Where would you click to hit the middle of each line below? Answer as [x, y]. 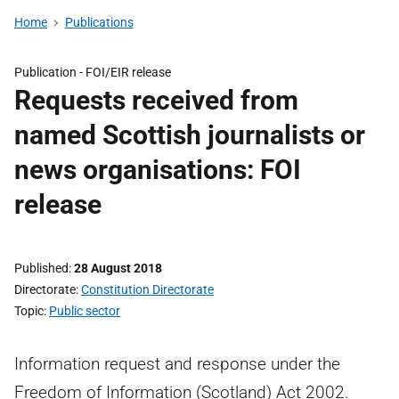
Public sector [85, 311]
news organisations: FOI [158, 170]
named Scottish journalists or [190, 135]
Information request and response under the [177, 364]
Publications [99, 22]
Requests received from [156, 100]
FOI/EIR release [128, 72]
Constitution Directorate [147, 289]
